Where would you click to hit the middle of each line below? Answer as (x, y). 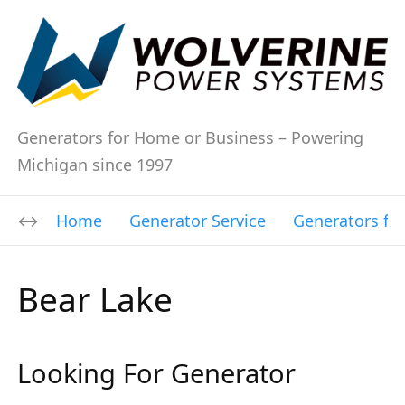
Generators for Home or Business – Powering (190, 138)
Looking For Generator (156, 373)
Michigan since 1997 (95, 165)
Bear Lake (95, 299)
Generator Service (198, 221)
